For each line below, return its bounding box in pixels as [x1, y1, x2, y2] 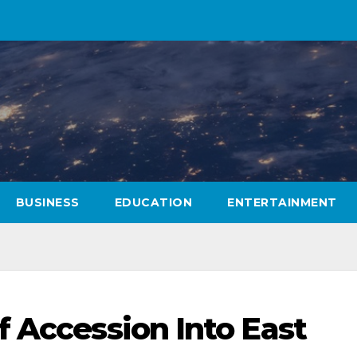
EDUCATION [114, 195, 192, 210]
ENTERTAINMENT [227, 195, 337, 210]
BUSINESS [15, 195, 80, 210]
